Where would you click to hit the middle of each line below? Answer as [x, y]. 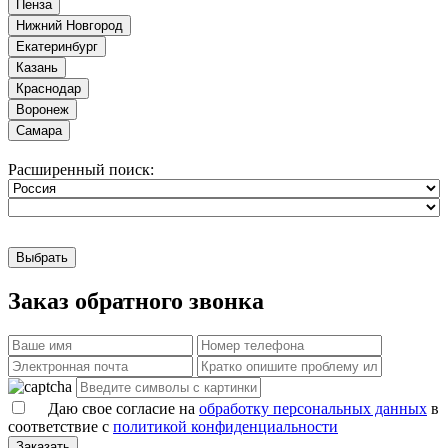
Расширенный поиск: [81, 170]
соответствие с [60, 427]
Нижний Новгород [69, 26]
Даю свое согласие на [123, 409]
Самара [39, 131]
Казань [37, 68]
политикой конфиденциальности [225, 427]
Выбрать [42, 258]
